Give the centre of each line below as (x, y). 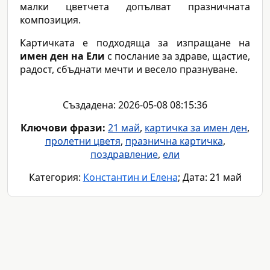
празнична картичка (174, 141)
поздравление (124, 155)
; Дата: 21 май (209, 177)
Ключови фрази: (63, 128)
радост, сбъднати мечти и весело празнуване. (129, 70)
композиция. (50, 20)
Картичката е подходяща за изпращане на (135, 43)
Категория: (56, 177)
